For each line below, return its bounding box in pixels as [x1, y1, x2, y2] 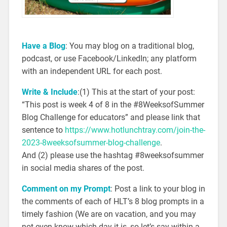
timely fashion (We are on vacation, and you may [21, 209, 196, 219]
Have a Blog [21, 41, 65, 51]
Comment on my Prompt [21, 183, 110, 194]
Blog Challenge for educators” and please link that [21, 112, 200, 122]
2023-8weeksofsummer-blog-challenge [21, 137, 160, 147]
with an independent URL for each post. [21, 66, 162, 76]
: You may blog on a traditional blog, [65, 41, 194, 51]
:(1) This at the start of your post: [77, 87, 195, 97]
